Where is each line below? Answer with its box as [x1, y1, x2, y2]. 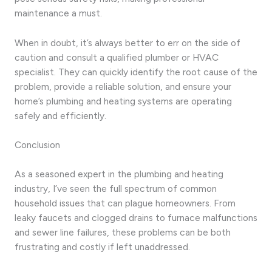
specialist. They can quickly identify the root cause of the [15, 66, 257, 78]
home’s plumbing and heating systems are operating [15, 95, 232, 107]
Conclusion [15, 139, 60, 151]
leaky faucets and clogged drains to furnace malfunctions [15, 211, 257, 223]
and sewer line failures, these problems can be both [15, 226, 231, 238]
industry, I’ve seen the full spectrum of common [15, 182, 217, 194]
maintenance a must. [15, 7, 102, 19]
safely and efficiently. [15, 109, 106, 121]
